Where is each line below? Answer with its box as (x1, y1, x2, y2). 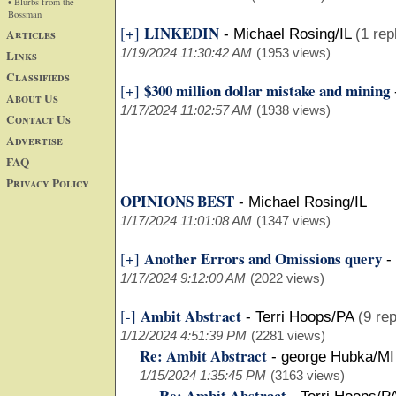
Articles (6, 25, 56, 43)
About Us (6, 88, 58, 107)
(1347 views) (256, 213, 331, 228)
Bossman (8, 7, 42, 20)
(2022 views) (250, 270, 324, 286)
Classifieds (6, 67, 70, 86)
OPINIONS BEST (120, 190, 234, 212)
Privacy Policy (6, 173, 89, 192)
